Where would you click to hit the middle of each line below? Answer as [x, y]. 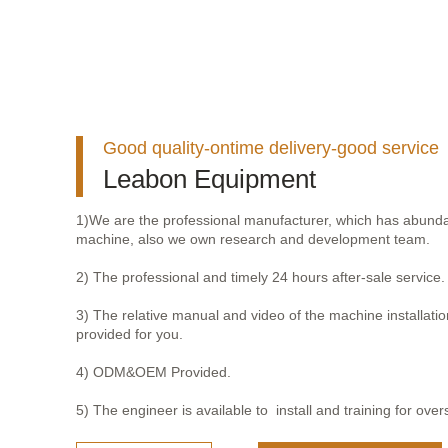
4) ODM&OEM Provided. [153, 371]
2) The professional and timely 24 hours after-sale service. [260, 276]
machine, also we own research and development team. [253, 238]
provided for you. [129, 333]
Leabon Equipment [209, 178]
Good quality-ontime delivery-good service [271, 147]
